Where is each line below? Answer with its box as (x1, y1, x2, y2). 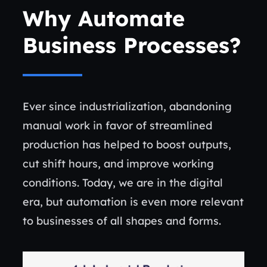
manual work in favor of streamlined (23, 119, 212, 132)
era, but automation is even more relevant (23, 195, 244, 209)
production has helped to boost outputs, (23, 138, 231, 151)
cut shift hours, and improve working (23, 157, 214, 170)
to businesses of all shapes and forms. (23, 214, 221, 228)
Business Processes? (23, 32, 241, 58)
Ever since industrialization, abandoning (23, 100, 232, 113)
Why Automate (23, 5, 185, 32)
